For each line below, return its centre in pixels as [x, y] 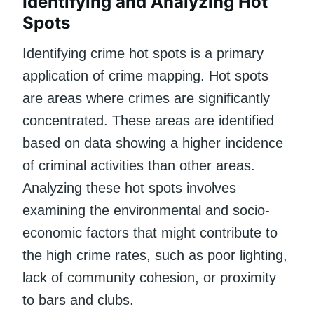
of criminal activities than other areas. [139, 165]
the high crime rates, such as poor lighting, [155, 255]
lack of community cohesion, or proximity [149, 277]
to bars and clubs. [78, 300]
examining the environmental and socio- [146, 210]
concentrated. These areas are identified [148, 120]
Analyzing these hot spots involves [129, 187]
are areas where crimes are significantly [146, 98]
